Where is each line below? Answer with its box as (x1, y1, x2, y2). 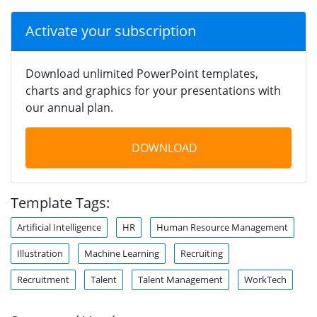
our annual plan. (25, 99, 113, 115)
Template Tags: (11, 192, 110, 212)
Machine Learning (84, 246, 159, 260)
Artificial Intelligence (17, 220, 101, 234)
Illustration (17, 246, 63, 260)
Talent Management (138, 272, 223, 286)
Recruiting (180, 246, 223, 260)
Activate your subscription (25, 21, 196, 40)
